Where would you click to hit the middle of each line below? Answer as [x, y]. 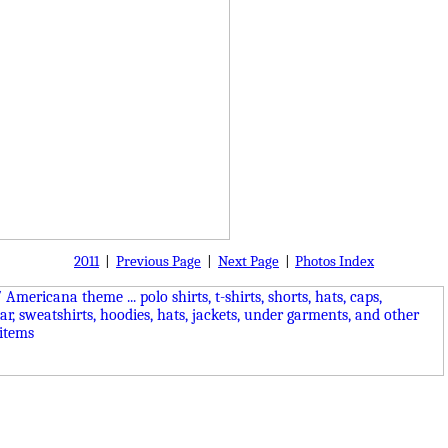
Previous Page [158, 261]
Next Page [248, 261]
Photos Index [334, 261]
